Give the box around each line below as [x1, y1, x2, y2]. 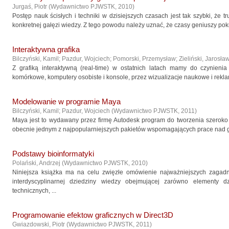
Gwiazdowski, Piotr [12, 221, 65, 228]
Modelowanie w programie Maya [12, 98, 121, 106]
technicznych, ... [12, 187, 56, 194]
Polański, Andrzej [12, 159, 60, 167]
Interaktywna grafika [12, 45, 80, 54]
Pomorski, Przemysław [113, 55, 176, 62]
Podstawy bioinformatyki [12, 150, 94, 158]
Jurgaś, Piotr [12, 3, 47, 10]
